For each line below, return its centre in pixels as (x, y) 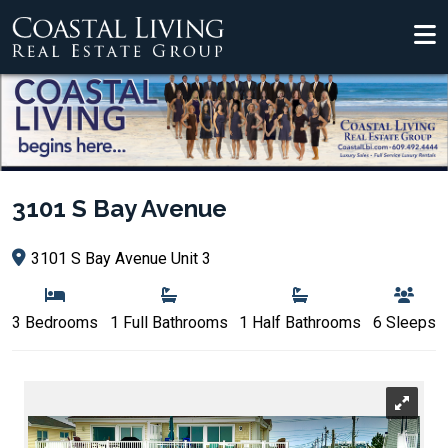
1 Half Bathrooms (300, 322)
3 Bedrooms (55, 322)
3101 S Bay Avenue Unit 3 (121, 258)
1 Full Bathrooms (168, 322)
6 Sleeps (404, 322)
